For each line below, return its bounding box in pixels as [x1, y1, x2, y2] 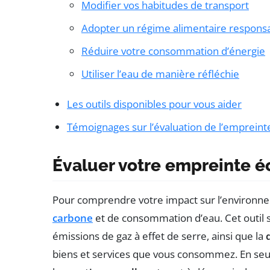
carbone [52, 211, 93, 225]
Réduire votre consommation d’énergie [81, 44, 265, 58]
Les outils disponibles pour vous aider [67, 97, 242, 111]
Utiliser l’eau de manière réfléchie [81, 67, 239, 81]
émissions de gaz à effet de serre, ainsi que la [52, 229, 266, 243]
